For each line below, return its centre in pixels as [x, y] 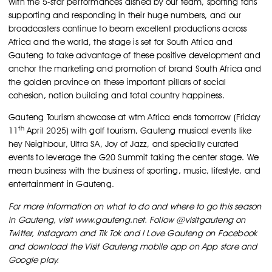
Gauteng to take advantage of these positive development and [134, 56]
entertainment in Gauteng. [61, 184]
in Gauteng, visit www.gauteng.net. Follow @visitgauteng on [127, 219]
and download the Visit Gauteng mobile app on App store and [133, 246]
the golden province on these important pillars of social [117, 82]
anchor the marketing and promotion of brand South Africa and [135, 69]
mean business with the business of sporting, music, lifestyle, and [135, 171]
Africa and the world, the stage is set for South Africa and [121, 42]
